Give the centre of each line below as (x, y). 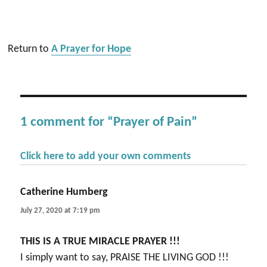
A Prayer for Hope (91, 49)
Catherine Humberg (64, 192)
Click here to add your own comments (106, 156)
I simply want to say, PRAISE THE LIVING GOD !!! (125, 258)
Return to (30, 49)
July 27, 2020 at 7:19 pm (60, 211)
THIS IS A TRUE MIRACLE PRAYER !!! (100, 242)
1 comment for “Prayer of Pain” (109, 122)
